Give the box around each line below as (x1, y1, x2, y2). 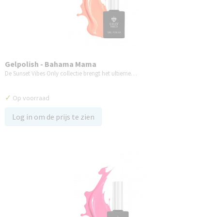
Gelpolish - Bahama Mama (5, 59, 96, 69)
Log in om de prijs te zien (12, 112, 94, 122)
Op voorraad (11, 93, 49, 102)
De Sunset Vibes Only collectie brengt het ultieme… (5, 69, 137, 77)
